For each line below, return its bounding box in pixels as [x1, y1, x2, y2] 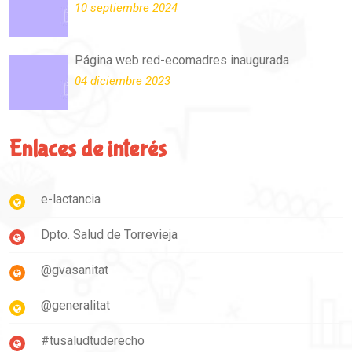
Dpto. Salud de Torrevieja [41, 227, 178, 243]
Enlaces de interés [9, 135, 167, 163]
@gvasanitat [41, 262, 108, 278]
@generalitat [41, 298, 110, 313]
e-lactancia [41, 192, 101, 207]
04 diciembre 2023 [75, 74, 170, 89]
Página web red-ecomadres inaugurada [75, 53, 289, 68]
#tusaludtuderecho [41, 333, 145, 349]
